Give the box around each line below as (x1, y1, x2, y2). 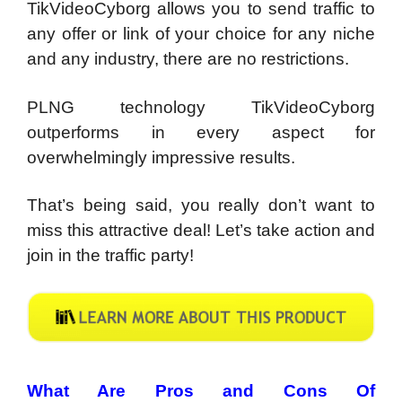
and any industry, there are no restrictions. (27, 49, 349, 69)
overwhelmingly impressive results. (27, 147, 295, 167)
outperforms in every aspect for (27, 122, 375, 142)
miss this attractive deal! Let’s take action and (27, 221, 375, 240)
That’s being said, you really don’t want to (27, 196, 375, 215)
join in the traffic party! (27, 246, 194, 266)
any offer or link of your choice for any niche (27, 24, 375, 44)
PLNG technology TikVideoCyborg (27, 97, 375, 117)
